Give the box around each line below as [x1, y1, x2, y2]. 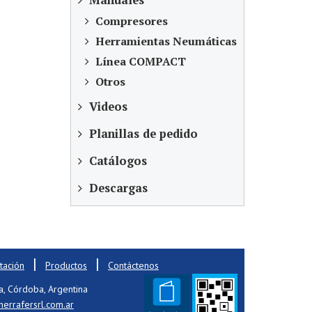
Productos [45, 259, 87, 272]
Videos [86, 99, 127, 114]
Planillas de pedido [86, 126, 198, 141]
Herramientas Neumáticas [93, 33, 237, 49]
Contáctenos [108, 259, 159, 272]
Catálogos [86, 153, 147, 169]
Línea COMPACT [93, 54, 186, 69]
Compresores [93, 13, 168, 29]
